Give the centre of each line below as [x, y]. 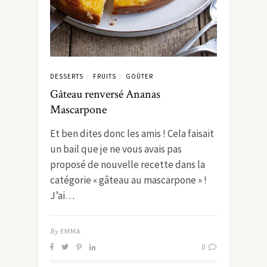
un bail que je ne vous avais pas [116, 149]
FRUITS [105, 77]
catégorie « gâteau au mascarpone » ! [128, 180]
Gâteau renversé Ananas [105, 94]
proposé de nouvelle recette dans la [128, 165]
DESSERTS [67, 77]
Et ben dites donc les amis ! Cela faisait [132, 134]
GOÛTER [139, 77]
